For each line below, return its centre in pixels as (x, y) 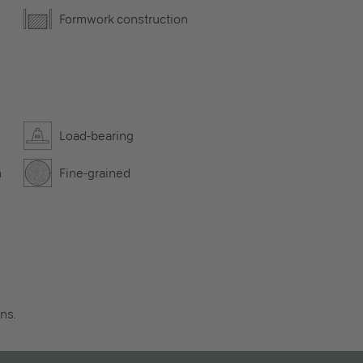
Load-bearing (96, 136)
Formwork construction (123, 19)
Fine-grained (94, 173)
